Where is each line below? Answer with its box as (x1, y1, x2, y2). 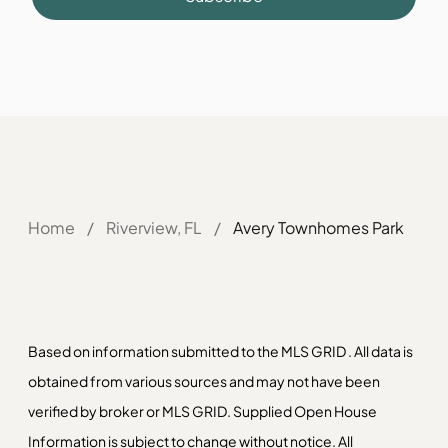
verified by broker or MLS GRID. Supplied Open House (28, 402, 377, 420)
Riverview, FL (106, 217, 202, 238)
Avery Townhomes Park (233, 217, 404, 238)
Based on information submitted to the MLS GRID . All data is (28, 342, 413, 360)
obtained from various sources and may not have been (28, 372, 380, 390)
